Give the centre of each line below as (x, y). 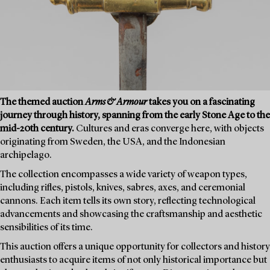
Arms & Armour (116, 102)
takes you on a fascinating (201, 102)
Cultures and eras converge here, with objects (169, 129)
